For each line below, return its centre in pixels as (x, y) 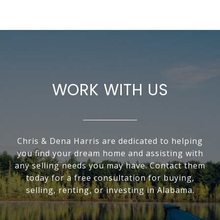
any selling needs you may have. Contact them (110, 166)
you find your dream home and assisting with (110, 153)
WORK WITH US (110, 90)
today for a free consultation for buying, (110, 178)
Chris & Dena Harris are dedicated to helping (110, 141)
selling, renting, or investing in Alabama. (110, 190)
